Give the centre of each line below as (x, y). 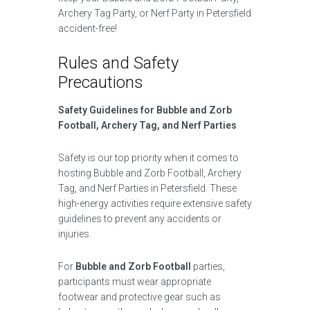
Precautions (101, 82)
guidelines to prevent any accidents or (140, 219)
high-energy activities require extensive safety (155, 203)
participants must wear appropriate (135, 282)
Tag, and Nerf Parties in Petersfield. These (147, 188)
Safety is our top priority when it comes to (148, 158)
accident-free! (88, 28)
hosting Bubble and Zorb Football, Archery (150, 173)
